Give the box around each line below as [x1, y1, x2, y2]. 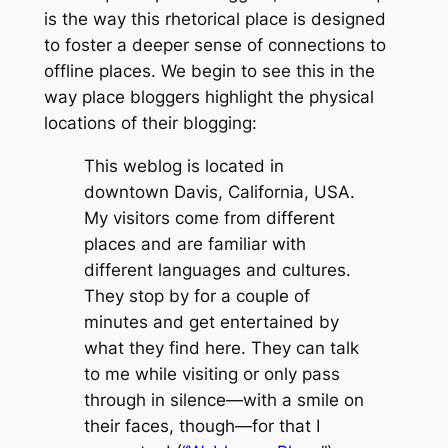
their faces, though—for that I [83, 415, 320, 436]
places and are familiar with [83, 233, 306, 254]
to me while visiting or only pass [83, 363, 340, 384]
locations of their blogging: [43, 113, 257, 134]
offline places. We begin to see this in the [43, 61, 375, 82]
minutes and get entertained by [83, 311, 339, 332]
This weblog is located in [83, 155, 284, 176]
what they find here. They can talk [83, 337, 359, 358]
